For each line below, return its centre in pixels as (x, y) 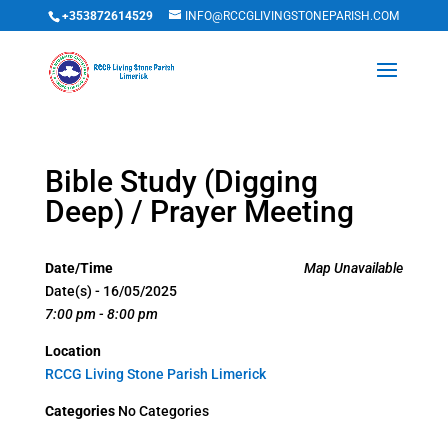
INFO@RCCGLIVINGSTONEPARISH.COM (292, 16)
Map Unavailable (354, 268)
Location (72, 351)
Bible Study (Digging (181, 181)
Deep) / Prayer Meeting (199, 211)
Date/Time (78, 268)
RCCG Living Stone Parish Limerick (155, 374)
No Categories (161, 411)
